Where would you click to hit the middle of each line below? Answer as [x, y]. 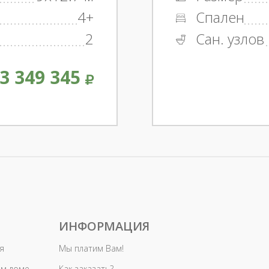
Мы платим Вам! [91, 248]
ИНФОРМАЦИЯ [104, 226]
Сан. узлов [228, 39]
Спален [218, 17]
